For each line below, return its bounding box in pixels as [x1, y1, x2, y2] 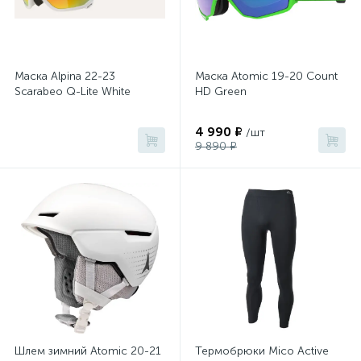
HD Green [195, 85, 247, 98]
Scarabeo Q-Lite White [15, 85, 131, 98]
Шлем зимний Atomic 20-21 [15, 344, 161, 358]
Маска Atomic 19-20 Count [195, 69, 338, 83]
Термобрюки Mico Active [195, 344, 329, 358]
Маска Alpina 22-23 [15, 69, 115, 83]
